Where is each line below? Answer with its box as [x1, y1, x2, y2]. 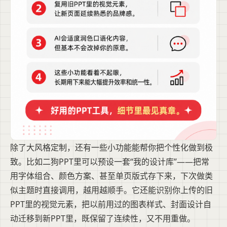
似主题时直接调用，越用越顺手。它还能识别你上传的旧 [10, 184, 213, 196]
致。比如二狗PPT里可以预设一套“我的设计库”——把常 [10, 156, 209, 168]
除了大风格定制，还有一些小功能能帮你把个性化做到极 [10, 142, 213, 154]
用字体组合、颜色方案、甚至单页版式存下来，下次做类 [10, 170, 213, 182]
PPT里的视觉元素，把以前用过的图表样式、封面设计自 [10, 199, 211, 210]
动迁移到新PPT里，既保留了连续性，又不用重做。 [10, 213, 195, 224]
